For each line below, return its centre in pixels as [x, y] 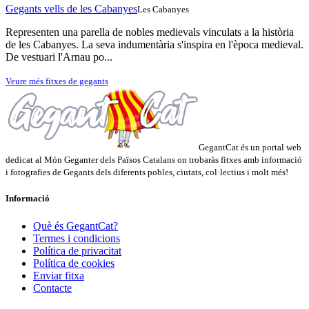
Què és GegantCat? [76, 226]
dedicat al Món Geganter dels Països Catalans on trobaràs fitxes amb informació [154, 160]
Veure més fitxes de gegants [57, 81]
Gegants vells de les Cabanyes [71, 9]
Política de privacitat [77, 250]
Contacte [52, 288]
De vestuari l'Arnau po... [59, 57]
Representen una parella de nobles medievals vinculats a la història [150, 32]
